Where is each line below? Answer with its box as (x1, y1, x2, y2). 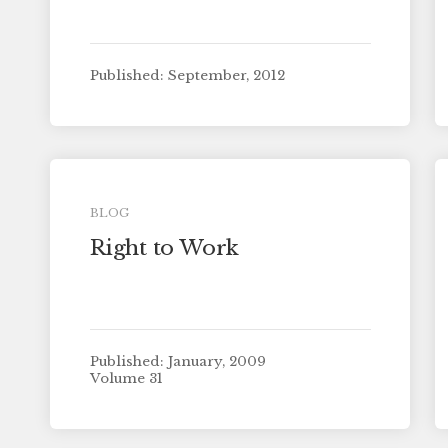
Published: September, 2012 (89, 66, 285, 84)
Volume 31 (89, 370, 163, 388)
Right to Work (89, 235, 240, 262)
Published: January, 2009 (89, 352, 266, 370)
